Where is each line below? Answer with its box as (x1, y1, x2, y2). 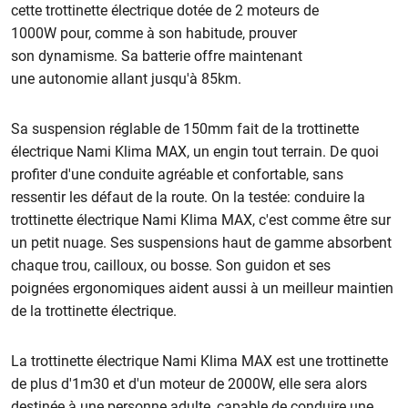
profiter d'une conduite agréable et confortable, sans (11, 165, 344, 183)
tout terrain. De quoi (252, 142, 380, 160)
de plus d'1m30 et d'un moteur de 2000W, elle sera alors (11, 374, 368, 393)
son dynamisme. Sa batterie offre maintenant (11, 46, 303, 65)
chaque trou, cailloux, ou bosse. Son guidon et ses (11, 256, 331, 274)
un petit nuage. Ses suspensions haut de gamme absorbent (11, 233, 393, 251)
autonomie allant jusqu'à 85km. (38, 69, 246, 87)
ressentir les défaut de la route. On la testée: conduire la (11, 188, 366, 206)
